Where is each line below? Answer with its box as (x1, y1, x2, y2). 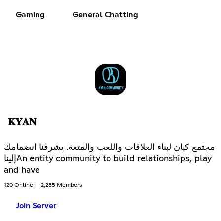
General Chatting (73, 11, 138, 19)
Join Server (16, 201, 56, 210)
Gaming (16, 11, 45, 19)
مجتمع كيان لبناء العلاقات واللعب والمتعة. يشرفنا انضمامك (4, 143, 215, 152)
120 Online (4, 182, 33, 188)
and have (4, 165, 40, 175)
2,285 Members (41, 182, 82, 188)
